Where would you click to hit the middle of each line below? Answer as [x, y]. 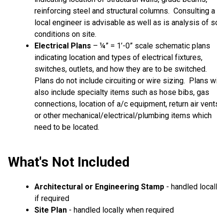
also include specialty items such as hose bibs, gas [122, 92]
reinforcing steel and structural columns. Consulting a [125, 11]
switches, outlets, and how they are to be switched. [122, 69]
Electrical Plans [63, 46]
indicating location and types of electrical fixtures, [118, 57]
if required [52, 199]
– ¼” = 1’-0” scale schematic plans [151, 46]
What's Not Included [69, 162]
